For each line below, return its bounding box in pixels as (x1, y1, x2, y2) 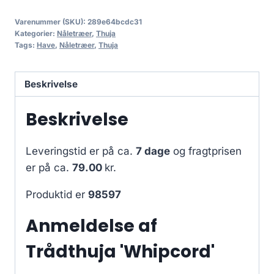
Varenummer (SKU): (15, 17, 87, 26)
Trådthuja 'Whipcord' (26, 240, 215, 264)
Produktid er (26, 188, 88, 201)
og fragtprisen (170, 145, 242, 158)
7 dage (136, 145, 170, 158)
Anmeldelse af (26, 214, 157, 239)
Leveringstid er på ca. (26, 145, 136, 158)
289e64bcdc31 (87, 17, 142, 26)
